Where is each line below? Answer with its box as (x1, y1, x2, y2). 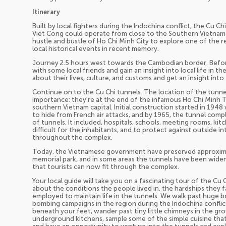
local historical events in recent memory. (32, 45, 159, 53)
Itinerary (32, 8, 60, 16)
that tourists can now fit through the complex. (32, 163, 179, 171)
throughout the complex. (32, 134, 112, 142)
